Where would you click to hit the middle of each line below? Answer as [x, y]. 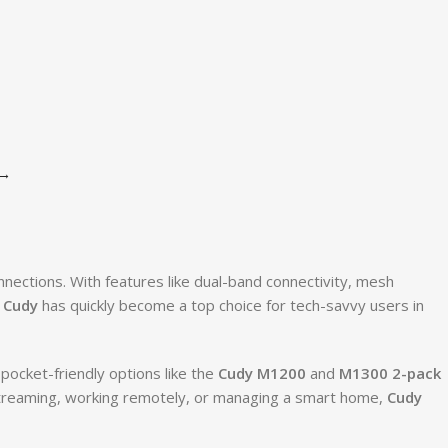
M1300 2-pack [389, 372]
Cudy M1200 [261, 372]
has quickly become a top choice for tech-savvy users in [230, 304]
